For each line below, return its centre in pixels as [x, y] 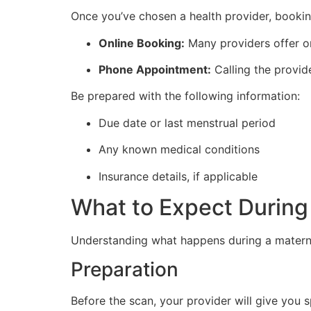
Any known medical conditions [179, 150]
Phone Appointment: [155, 70]
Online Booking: [142, 43]
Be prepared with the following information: [185, 96]
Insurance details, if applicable [178, 176]
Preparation [125, 270]
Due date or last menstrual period [187, 123]
